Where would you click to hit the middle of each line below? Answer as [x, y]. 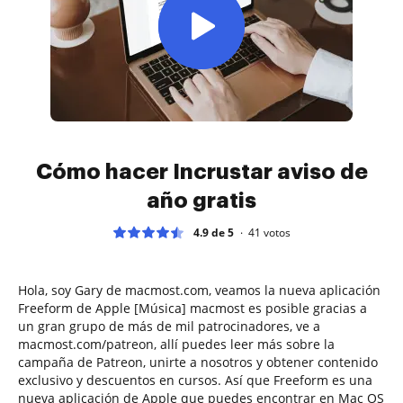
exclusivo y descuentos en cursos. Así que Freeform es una [195, 380]
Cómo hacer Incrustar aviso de [201, 171]
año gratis [201, 200]
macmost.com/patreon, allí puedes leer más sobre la [176, 344]
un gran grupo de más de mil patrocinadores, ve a [169, 326]
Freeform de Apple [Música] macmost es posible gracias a [193, 308]
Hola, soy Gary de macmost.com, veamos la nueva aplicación [199, 290]
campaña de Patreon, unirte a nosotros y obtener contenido [198, 362]
